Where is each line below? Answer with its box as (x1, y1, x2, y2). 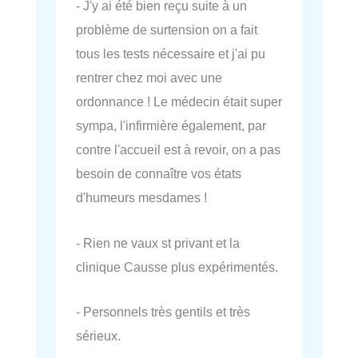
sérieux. (76, 328, 121, 343)
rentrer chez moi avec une (76, 70, 222, 86)
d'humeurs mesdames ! (76, 190, 207, 205)
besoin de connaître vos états (76, 166, 241, 181)
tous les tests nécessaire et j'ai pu (76, 46, 265, 62)
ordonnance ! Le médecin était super (76, 94, 282, 109)
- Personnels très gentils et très (76, 304, 250, 319)
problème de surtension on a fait (76, 22, 257, 38)
